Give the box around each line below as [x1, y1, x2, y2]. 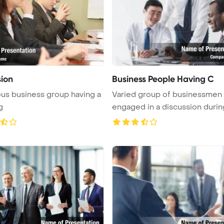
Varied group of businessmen [112, 89, 222, 99]
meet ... [112, 114, 138, 124]
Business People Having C [112, 73, 214, 84]
